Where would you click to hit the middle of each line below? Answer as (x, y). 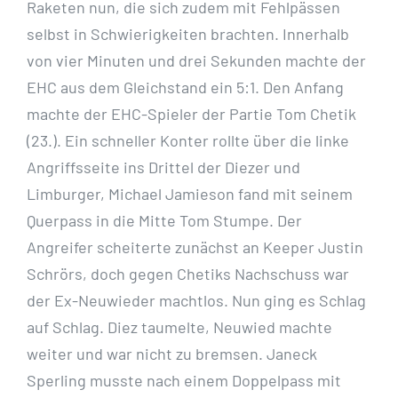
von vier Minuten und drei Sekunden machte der (196, 61)
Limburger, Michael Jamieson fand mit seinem (190, 194)
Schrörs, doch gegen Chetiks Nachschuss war (188, 274)
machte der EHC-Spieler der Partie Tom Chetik (191, 114)
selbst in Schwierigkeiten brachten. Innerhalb (188, 34)
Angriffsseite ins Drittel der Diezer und (163, 167)
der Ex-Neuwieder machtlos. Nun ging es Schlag (196, 301)
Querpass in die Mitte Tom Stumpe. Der (164, 221)
